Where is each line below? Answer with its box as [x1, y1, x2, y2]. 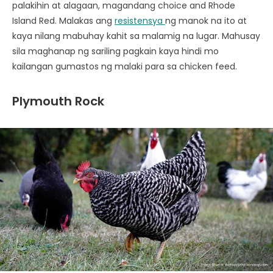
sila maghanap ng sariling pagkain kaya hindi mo [12, 45, 219, 58]
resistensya [115, 15, 165, 27]
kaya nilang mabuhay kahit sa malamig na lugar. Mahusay [12, 30, 260, 43]
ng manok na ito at [165, 15, 247, 27]
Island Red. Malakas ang [12, 15, 115, 27]
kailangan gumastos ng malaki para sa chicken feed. [12, 60, 239, 73]
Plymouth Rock [12, 93, 104, 110]
